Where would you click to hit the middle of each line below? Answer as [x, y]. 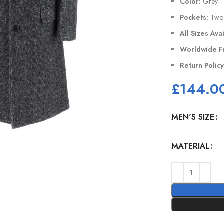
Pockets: [194, 17]
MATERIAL [191, 146]
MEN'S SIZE [193, 117]
